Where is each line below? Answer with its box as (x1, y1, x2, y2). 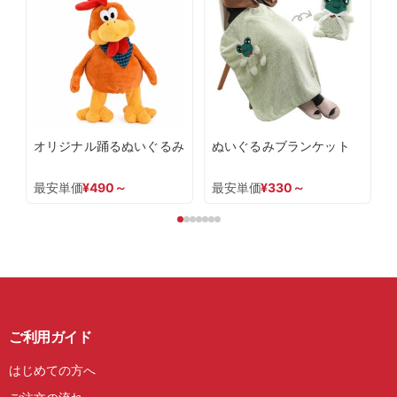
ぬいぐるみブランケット (212, 138, 350, 153)
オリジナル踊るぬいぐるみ (34, 138, 184, 153)
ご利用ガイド (9, 327, 92, 346)
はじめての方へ (9, 362, 96, 378)
